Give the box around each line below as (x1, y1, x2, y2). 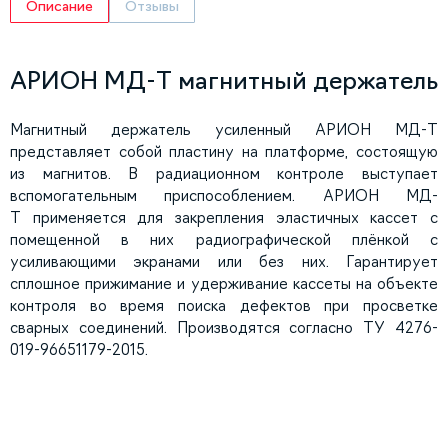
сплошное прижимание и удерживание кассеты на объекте (10, 276, 438, 292)
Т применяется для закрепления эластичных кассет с (10, 210, 438, 226)
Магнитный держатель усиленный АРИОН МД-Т (10, 122, 438, 138)
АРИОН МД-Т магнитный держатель (10, 69, 438, 94)
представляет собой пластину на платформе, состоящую (10, 144, 438, 160)
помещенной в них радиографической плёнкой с (10, 232, 438, 248)
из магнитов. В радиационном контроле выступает (10, 166, 438, 182)
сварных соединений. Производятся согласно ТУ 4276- (10, 320, 438, 336)
